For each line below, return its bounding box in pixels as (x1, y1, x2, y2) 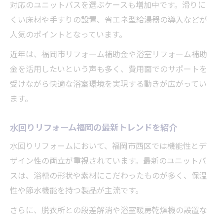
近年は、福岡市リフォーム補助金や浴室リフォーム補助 (10, 47, 207, 60)
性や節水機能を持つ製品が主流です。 (10, 184, 143, 196)
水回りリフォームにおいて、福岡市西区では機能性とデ (10, 139, 207, 151)
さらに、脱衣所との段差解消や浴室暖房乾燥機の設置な (10, 203, 207, 216)
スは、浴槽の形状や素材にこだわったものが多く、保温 (10, 169, 207, 181)
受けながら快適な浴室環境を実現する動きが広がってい (10, 77, 207, 89)
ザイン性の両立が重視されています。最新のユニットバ (10, 154, 206, 166)
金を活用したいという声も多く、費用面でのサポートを (10, 62, 207, 74)
